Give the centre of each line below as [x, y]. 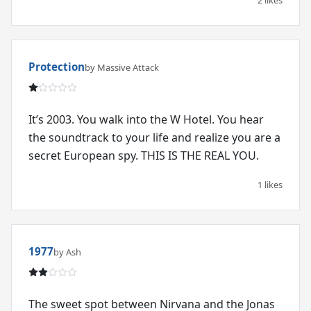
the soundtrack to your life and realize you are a [154, 137]
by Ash [67, 252]
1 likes [270, 184]
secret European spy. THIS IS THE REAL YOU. [144, 155]
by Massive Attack [122, 67]
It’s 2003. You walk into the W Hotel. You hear [146, 119]
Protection [57, 66]
